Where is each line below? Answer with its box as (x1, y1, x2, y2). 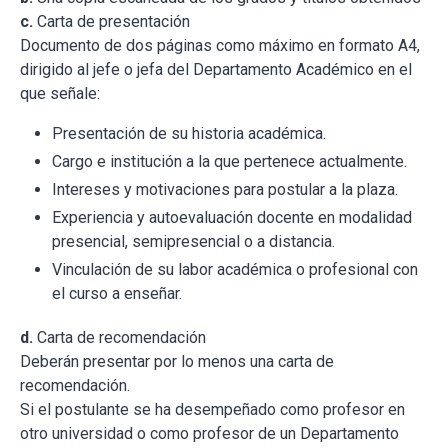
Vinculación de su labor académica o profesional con (52, 260, 418, 280)
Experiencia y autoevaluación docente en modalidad (52, 208, 412, 228)
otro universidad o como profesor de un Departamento (20, 424, 399, 444)
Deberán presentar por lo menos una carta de (20, 352, 334, 372)
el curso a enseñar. (52, 284, 182, 304)
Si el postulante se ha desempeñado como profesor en (20, 400, 405, 420)
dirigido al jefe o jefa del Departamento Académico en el (20, 60, 412, 80)
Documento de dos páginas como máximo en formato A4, (20, 36, 420, 56)
